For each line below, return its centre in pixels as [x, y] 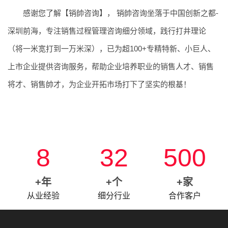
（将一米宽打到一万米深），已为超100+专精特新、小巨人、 [111, 48]
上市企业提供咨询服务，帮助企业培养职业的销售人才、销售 [111, 66]
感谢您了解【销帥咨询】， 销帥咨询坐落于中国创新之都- [121, 13]
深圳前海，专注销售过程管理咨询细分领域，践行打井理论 [107, 31]
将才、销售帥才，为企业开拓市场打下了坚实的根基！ [99, 84]
